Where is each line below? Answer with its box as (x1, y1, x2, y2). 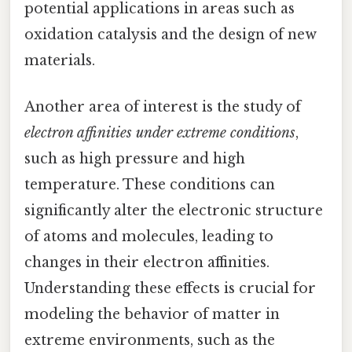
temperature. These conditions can (24, 176, 275, 194)
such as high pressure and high (24, 150, 245, 168)
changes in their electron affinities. (24, 254, 269, 272)
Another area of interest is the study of (24, 98, 301, 116)
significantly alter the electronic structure (24, 202, 323, 220)
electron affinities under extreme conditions (24, 124, 295, 142)
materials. (24, 51, 95, 69)
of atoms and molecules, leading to (24, 228, 273, 246)
